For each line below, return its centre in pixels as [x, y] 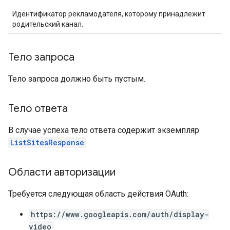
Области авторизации [62, 172]
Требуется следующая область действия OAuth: [98, 194]
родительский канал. [48, 24]
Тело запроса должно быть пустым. [77, 79]
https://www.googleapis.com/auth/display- [120, 214]
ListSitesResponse [47, 142]
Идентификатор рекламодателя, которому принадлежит [109, 14]
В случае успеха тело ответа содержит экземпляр [104, 130]
